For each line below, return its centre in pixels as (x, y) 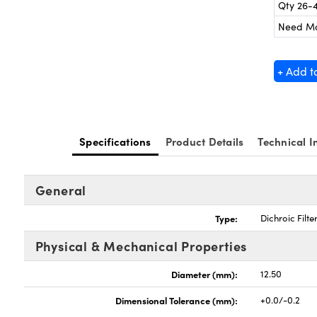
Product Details (204, 141)
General (61, 190)
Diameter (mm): (205, 274)
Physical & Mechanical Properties (141, 246)
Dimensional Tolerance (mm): (177, 300)
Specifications (115, 141)
